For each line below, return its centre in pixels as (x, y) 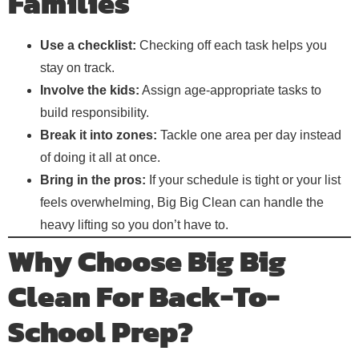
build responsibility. (95, 112)
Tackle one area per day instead (249, 135)
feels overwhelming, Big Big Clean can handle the (182, 202)
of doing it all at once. (100, 157)
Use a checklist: (88, 45)
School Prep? (101, 332)
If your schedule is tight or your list (243, 179)
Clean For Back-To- (144, 296)
